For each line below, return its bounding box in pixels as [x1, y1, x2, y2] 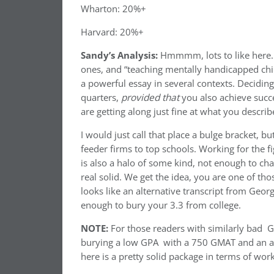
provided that [121, 91, 182, 104]
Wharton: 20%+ [81, 2, 146, 15]
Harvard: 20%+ [81, 26, 144, 39]
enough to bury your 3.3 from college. [81, 199, 241, 212]
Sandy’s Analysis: [81, 49, 158, 62]
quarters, [81, 91, 121, 104]
